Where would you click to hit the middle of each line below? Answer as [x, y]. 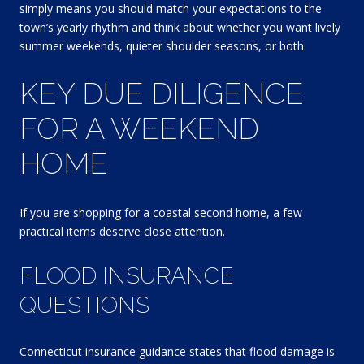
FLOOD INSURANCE [127, 276]
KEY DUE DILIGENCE [162, 94]
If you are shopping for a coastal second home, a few [161, 212]
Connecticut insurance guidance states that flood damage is [177, 352]
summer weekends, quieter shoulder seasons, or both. [163, 45]
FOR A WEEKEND [139, 129]
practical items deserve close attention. [122, 231]
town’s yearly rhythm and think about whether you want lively [180, 27]
